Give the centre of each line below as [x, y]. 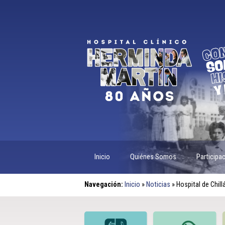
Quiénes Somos [153, 157]
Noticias [158, 184]
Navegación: [104, 184]
